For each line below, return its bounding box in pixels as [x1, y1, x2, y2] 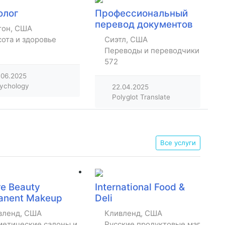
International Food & [95, 181, 185, 193]
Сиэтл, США [104, 35, 148, 45]
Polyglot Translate [111, 93, 170, 101]
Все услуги [160, 139, 196, 147]
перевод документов [95, 19, 193, 31]
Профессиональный [95, 8, 188, 20]
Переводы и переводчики [104, 46, 199, 56]
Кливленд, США [104, 208, 162, 218]
